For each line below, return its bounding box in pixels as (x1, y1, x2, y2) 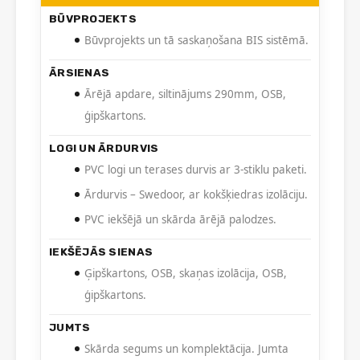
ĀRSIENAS (49, 66, 110, 80)
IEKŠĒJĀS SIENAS (49, 245, 153, 259)
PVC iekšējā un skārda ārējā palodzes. (84, 212, 276, 227)
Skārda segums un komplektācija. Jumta (84, 342, 288, 357)
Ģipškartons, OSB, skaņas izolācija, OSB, (84, 266, 287, 281)
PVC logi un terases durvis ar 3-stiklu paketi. (84, 162, 307, 178)
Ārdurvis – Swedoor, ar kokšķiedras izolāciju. (84, 187, 308, 202)
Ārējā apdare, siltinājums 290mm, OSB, (84, 87, 286, 102)
